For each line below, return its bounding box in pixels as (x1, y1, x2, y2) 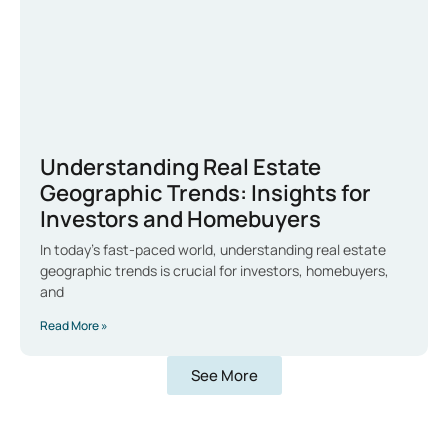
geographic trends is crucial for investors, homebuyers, (40, 260, 389, 280)
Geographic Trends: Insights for (40, 177, 371, 208)
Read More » (40, 316, 108, 334)
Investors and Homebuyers (40, 203, 321, 234)
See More (190, 364, 258, 386)
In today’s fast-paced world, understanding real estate (40, 239, 386, 259)
